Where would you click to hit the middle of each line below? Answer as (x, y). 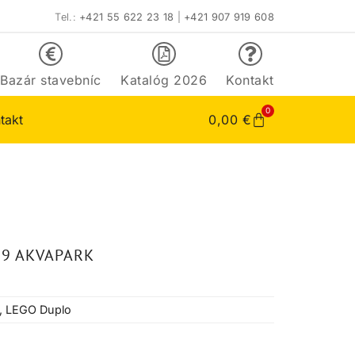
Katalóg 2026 (164, 80)
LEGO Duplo (38, 310)
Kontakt (250, 80)
